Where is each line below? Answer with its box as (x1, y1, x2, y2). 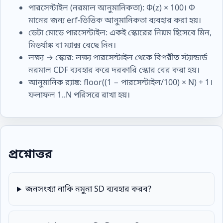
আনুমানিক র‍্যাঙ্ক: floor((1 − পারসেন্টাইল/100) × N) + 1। (28, 76, 213, 88)
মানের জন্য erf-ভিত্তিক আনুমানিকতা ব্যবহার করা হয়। (28, 14, 201, 25)
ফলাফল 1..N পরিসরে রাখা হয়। (28, 89, 130, 100)
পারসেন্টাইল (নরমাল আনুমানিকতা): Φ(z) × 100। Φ (28, 1, 195, 13)
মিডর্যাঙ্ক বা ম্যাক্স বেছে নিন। (28, 39, 116, 50)
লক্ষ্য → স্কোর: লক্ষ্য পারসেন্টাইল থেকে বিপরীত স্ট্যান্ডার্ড (28, 51, 207, 63)
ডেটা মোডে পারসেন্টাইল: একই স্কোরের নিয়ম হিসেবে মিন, (28, 26, 212, 38)
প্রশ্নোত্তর (8, 144, 52, 161)
